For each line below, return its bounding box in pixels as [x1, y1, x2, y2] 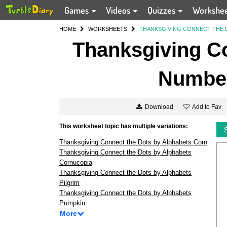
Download [144, 103, 173, 111]
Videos [106, 5, 133, 16]
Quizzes [147, 5, 178, 16]
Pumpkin [59, 199, 85, 207]
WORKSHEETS [88, 26, 127, 32]
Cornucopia [59, 159, 92, 166]
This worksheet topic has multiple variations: [59, 123, 188, 130]
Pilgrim [59, 179, 80, 186]
